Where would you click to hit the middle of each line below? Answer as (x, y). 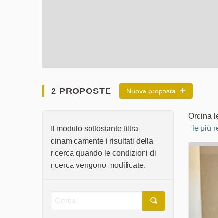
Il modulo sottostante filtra (94, 129)
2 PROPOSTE (80, 91)
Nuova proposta (152, 91)
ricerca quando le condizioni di (103, 153)
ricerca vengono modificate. (98, 165)
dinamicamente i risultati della (102, 141)
